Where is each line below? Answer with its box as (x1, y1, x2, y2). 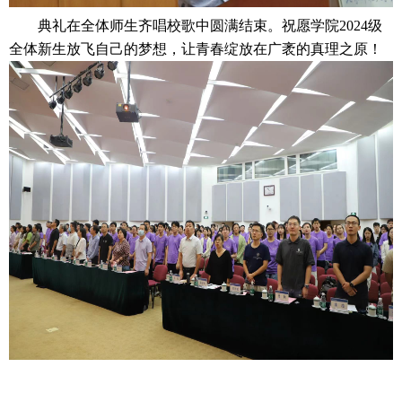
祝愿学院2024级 (282, 18, 382, 33)
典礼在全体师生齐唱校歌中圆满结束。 (38, 18, 282, 33)
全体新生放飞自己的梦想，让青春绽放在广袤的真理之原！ (9, 41, 382, 57)
